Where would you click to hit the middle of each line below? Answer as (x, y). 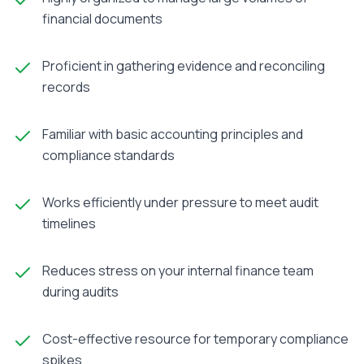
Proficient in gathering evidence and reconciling (184, 66)
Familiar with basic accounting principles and (173, 134)
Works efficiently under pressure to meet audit (180, 202)
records (66, 87)
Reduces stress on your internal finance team (178, 271)
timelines (69, 223)
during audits (80, 292)
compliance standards (108, 155)
